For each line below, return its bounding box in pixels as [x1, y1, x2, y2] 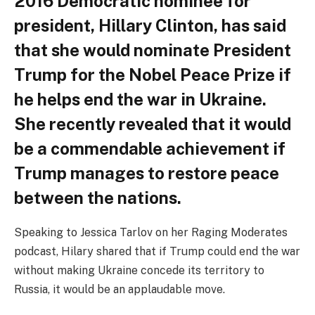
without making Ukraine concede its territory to [14, 263, 264, 277]
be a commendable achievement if [14, 138, 285, 158]
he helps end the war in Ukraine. [14, 89, 266, 109]
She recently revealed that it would [14, 113, 291, 134]
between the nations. [14, 187, 181, 207]
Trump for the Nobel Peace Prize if [14, 64, 291, 84]
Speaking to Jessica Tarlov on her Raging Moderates [14, 225, 288, 239]
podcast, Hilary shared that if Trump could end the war [14, 244, 300, 258]
